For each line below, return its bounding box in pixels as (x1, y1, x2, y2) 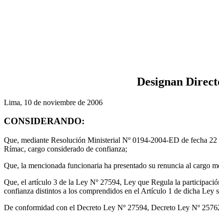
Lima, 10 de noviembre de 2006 (4, 98, 103, 107)
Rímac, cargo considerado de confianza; (4, 145, 127, 153)
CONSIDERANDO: (4, 116, 85, 127)
